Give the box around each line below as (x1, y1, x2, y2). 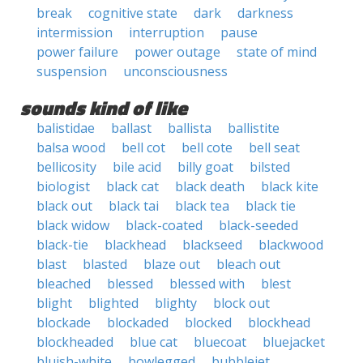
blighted (88, 294, 139, 312)
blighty (155, 294, 197, 312)
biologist (36, 177, 90, 195)
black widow (36, 216, 109, 234)
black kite (261, 177, 318, 195)
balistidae (36, 119, 95, 137)
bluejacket (263, 333, 325, 351)
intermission (36, 23, 113, 41)
